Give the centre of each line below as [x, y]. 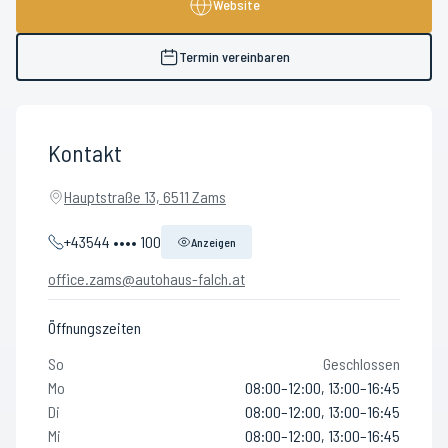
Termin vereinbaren [234, 56]
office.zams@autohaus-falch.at [146, 278]
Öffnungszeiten [94, 327]
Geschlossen [361, 363]
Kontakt [85, 152]
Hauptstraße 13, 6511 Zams [145, 196]
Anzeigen [213, 242]
